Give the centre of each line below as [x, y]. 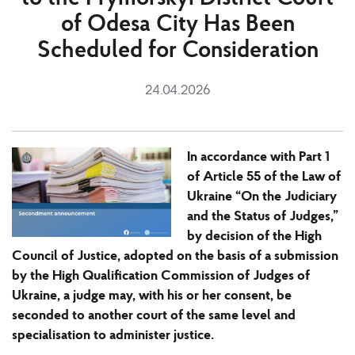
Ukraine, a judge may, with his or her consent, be [152, 296]
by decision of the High [254, 237]
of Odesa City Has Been [177, 25]
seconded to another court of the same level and [154, 316]
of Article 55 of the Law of [263, 177]
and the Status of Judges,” [262, 217]
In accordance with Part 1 [258, 158]
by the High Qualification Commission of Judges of [161, 277]
